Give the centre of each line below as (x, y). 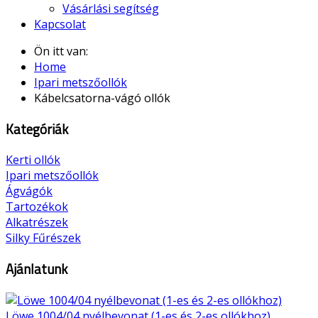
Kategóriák (37, 129)
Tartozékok (37, 207)
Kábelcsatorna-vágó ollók (102, 98)
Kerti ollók (33, 160)
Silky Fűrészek (43, 238)
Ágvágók (29, 191)
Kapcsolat (60, 24)
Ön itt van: (64, 51)
